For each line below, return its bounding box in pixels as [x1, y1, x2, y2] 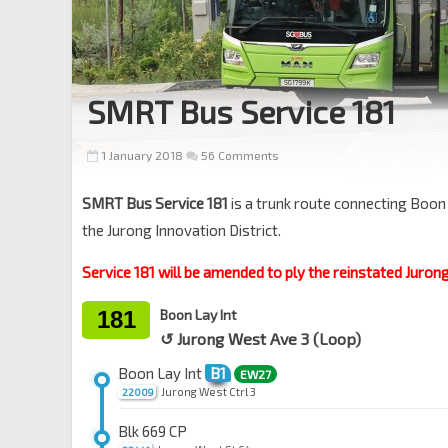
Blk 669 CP [118, 422, 187, 440]
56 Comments [198, 148, 279, 162]
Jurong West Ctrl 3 [161, 385, 256, 398]
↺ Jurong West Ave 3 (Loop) [160, 329, 361, 348]
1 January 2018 [101, 148, 183, 162]
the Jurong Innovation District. [82, 221, 281, 239]
